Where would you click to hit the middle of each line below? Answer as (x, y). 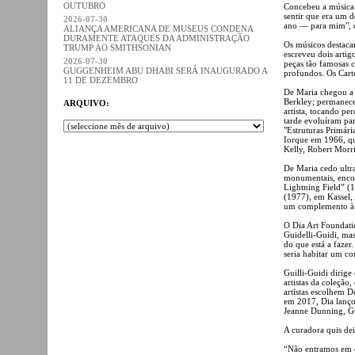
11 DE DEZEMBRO (101, 80)
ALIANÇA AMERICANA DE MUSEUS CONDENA (158, 28)
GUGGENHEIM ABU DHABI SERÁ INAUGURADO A (165, 70)
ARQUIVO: (86, 103)
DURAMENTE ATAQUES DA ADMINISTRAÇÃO (157, 38)
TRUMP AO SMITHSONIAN (117, 47)
